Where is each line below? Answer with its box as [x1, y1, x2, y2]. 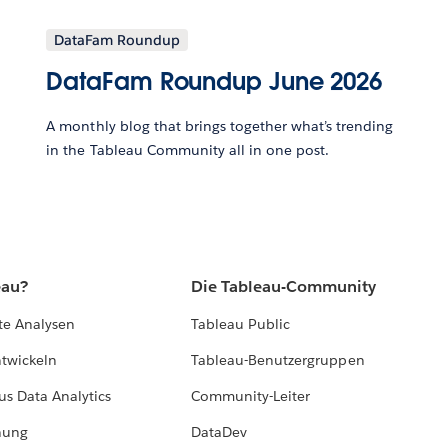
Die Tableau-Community [191, 276, 377, 298]
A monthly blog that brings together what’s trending [46, 117, 394, 136]
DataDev [191, 423, 248, 442]
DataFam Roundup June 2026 [46, 66, 382, 98]
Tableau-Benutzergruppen [191, 351, 365, 370]
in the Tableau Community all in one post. [46, 141, 330, 160]
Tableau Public [191, 315, 291, 334]
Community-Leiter [191, 387, 311, 406]
